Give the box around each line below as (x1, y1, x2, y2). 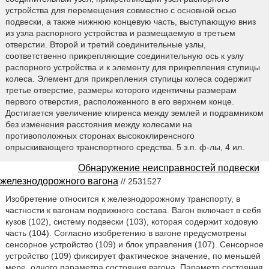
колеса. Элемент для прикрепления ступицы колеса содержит (5, 73, 252, 83)
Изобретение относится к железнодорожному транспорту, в (5, 193, 240, 204)
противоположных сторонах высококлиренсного (5, 130, 195, 141)
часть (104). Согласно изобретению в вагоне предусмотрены (5, 228, 246, 238)
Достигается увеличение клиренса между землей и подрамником (5, 107, 264, 118)
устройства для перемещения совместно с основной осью (5, 5, 237, 15)
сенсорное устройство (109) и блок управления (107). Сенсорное (5, 239, 264, 249)
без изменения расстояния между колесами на (5, 119, 192, 129)
